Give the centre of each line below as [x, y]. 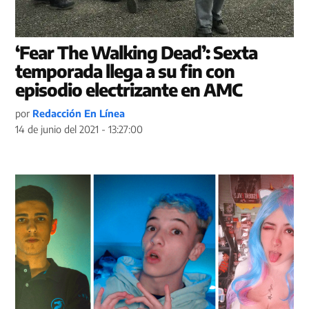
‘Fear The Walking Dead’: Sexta [137, 52]
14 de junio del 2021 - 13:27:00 [79, 129]
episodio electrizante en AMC [129, 89]
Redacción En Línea [79, 113]
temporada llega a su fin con [125, 71]
